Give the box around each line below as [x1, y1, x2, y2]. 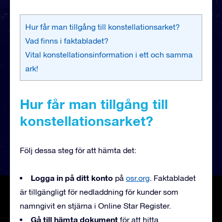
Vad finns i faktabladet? [25, 36, 109, 45]
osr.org [126, 173, 150, 182]
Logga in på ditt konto [31, 172, 115, 182]
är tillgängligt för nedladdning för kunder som [20, 187, 178, 196]
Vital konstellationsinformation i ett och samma [25, 50, 193, 59]
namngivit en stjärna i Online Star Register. [20, 201, 171, 210]
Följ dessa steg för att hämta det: [20, 145, 136, 155]
